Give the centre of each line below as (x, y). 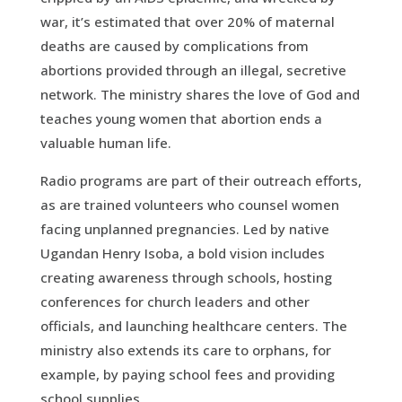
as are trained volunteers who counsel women (189, 204)
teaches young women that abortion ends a (181, 118)
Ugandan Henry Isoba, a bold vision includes (182, 253)
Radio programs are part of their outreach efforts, (201, 180)
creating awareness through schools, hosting (186, 277)
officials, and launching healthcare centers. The (193, 325)
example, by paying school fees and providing (187, 374)
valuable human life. (105, 142)
